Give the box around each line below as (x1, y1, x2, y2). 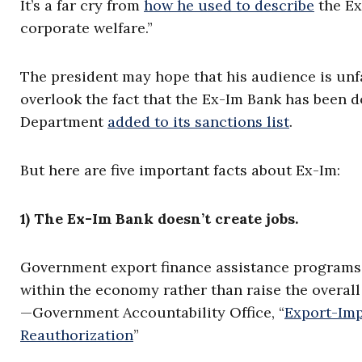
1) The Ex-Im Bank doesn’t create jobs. (20, 209, 298, 228)
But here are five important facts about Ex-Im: (20, 161, 340, 179)
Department (20, 112, 107, 131)
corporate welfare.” (20, 19, 153, 37)
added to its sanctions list (107, 112, 289, 131)
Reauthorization (20, 326, 133, 344)
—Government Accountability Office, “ (20, 303, 284, 322)
